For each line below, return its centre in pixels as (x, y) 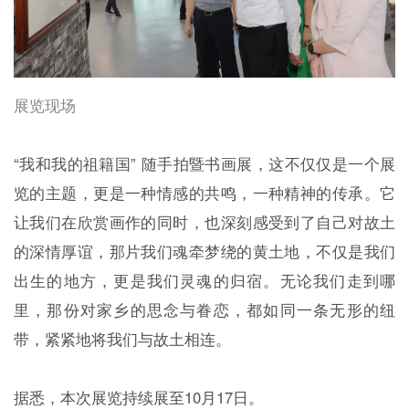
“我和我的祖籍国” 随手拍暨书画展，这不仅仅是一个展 (204, 163)
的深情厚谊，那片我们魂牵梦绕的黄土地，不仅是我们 (204, 251)
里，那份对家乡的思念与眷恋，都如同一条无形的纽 (204, 309)
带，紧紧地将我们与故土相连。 (122, 338)
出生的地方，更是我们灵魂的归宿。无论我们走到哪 (204, 280)
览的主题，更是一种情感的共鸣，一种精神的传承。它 (204, 192)
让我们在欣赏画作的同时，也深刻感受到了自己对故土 (204, 221)
